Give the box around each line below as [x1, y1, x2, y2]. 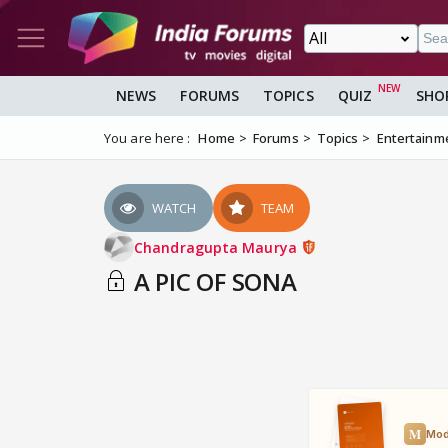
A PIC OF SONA [128, 265, 297, 299]
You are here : [104, 129, 191, 148]
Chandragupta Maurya [134, 237, 301, 257]
